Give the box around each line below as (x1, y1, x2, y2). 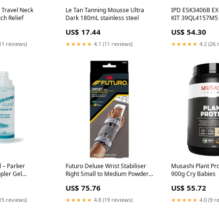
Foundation (66, 177, 96, 186)
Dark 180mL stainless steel (66, 13, 139, 22)
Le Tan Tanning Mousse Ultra (66, 5, 144, 14)
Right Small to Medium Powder (66, 169, 149, 178)
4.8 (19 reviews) (92, 196, 132, 203)
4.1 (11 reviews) (92, 40, 132, 47)
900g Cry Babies (171, 169, 216, 178)
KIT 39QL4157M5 (171, 13, 218, 22)
